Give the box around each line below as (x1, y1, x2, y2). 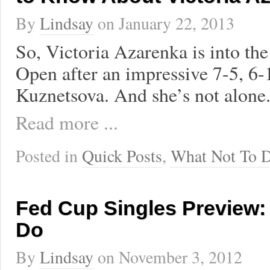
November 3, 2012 (119, 246, 242, 268)
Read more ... (16, 109, 118, 135)
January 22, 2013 (119, 12, 234, 34)
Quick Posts (82, 145, 162, 167)
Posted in (16, 145, 82, 167)
